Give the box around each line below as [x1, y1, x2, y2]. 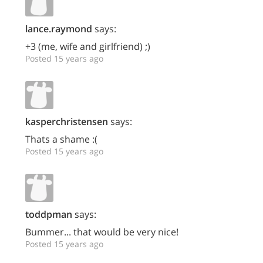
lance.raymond [25, 22, 92, 35]
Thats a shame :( [25, 133, 97, 146]
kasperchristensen [25, 115, 108, 128]
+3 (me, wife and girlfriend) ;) [25, 40, 150, 53]
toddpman [25, 208, 72, 221]
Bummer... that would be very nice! [25, 225, 178, 238]
